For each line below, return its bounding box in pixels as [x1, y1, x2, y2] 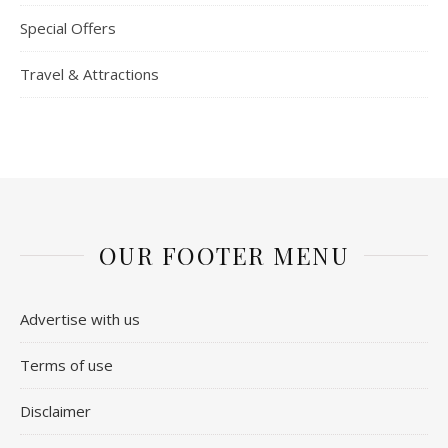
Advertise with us [20, 308, 140, 329]
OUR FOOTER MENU [98, 238, 350, 271]
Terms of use [20, 354, 113, 375]
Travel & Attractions [20, 63, 159, 84]
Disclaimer [20, 400, 91, 421]
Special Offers [20, 17, 116, 38]
